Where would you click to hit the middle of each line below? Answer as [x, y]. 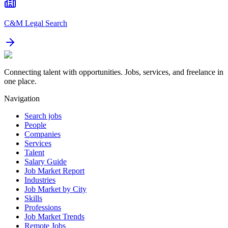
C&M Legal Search [36, 23]
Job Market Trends [54, 216]
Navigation [22, 98]
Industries [40, 180]
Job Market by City [55, 189]
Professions [43, 207]
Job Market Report [54, 170]
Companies [42, 134]
